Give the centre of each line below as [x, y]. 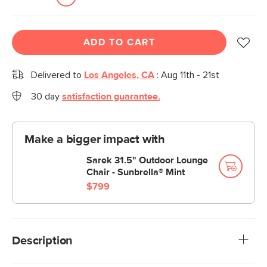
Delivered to [58, 75]
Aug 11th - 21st [190, 75]
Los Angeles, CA [119, 75]
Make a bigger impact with [95, 139]
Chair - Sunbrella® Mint [136, 172]
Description [43, 241]
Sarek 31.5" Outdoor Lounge [147, 160]
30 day [46, 97]
